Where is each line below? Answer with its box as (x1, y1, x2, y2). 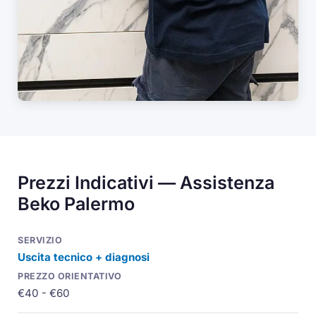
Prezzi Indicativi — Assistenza (18, 171, 275, 193)
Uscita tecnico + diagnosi (18, 250, 150, 265)
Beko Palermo (18, 193, 135, 214)
